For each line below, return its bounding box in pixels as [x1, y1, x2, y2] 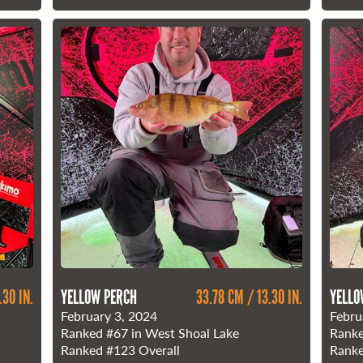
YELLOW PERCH [61, 284, 138, 309]
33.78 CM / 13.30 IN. [195, 284, 302, 309]
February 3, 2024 [61, 305, 158, 325]
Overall [135, 340, 181, 359]
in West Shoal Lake [128, 322, 240, 342]
